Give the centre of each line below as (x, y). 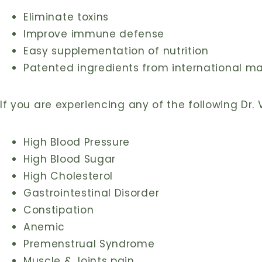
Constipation (59, 210)
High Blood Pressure (77, 142)
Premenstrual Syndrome (89, 244)
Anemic (44, 227)
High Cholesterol (68, 176)
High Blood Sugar (70, 159)
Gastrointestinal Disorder (92, 193)
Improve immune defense (94, 34)
